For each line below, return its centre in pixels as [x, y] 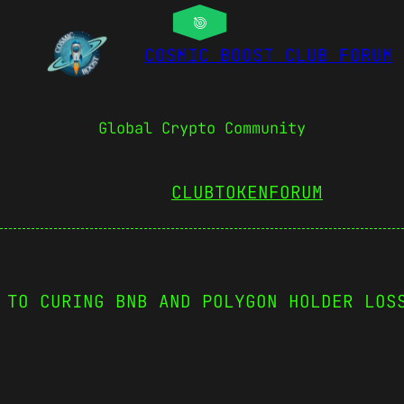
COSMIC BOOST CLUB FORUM [269, 55]
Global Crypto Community [202, 129]
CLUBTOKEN [220, 192]
